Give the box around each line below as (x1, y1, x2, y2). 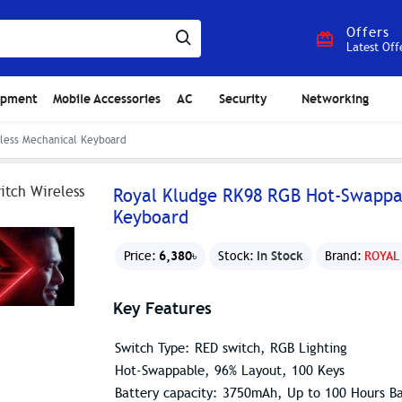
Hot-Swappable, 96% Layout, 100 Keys (115, 363, 345, 379)
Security (218, 90, 267, 107)
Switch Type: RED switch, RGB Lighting (115, 340, 347, 356)
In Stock (257, 248, 303, 264)
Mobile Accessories (52, 90, 161, 107)
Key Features (113, 298, 212, 319)
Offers (346, 24, 389, 40)
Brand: (325, 249, 362, 264)
